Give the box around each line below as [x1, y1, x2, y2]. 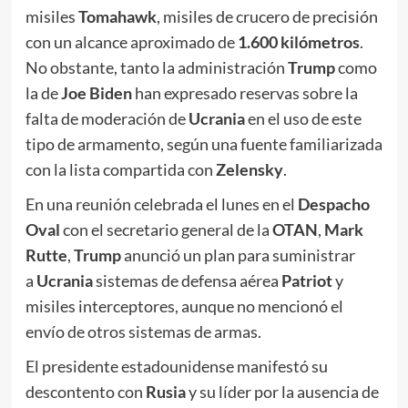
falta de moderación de [25, 108, 189, 129]
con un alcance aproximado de [25, 32, 238, 53]
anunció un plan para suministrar [120, 245, 355, 266]
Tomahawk [77, 6, 157, 27]
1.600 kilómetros [237, 32, 360, 53]
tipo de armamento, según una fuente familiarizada [25, 134, 382, 155]
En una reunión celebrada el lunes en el [25, 194, 298, 215]
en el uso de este [247, 108, 362, 129]
